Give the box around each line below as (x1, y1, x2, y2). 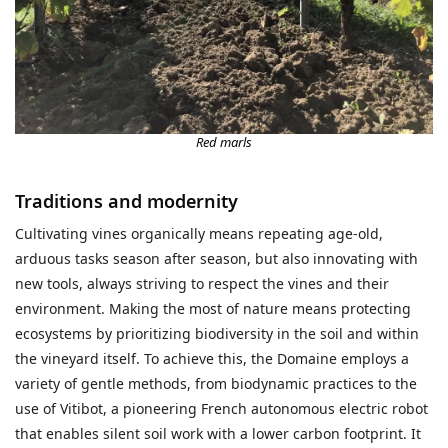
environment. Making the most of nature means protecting (15, 299, 411, 319)
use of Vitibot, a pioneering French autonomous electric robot (15, 399, 428, 419)
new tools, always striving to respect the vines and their (15, 274, 389, 294)
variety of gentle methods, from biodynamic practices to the (15, 374, 417, 394)
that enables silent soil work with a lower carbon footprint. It (15, 424, 421, 444)
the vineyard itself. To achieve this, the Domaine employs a (15, 349, 409, 369)
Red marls (196, 133, 252, 152)
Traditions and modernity (15, 189, 238, 214)
